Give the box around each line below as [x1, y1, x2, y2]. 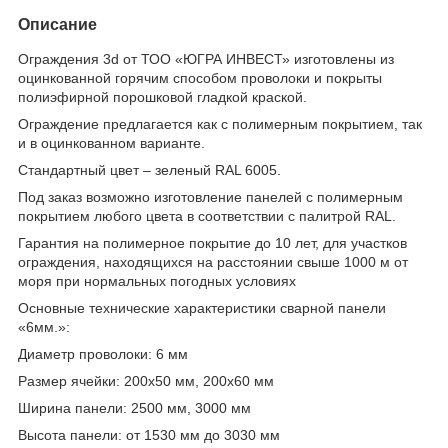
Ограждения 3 [18, 50, 111, 67]
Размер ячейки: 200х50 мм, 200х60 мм [18, 372, 274, 389]
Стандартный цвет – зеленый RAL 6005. [18, 161, 281, 178]
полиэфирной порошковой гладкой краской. [18, 88, 307, 105]
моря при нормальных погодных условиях [18, 272, 296, 289]
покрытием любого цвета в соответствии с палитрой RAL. [18, 207, 396, 224]
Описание [18, 15, 97, 33]
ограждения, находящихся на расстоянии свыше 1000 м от [18, 253, 408, 270]
